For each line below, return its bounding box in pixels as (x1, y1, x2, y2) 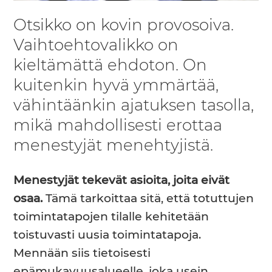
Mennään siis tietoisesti (13, 247, 151, 259)
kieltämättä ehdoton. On (13, 58, 208, 74)
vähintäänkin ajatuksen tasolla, (13, 98, 254, 114)
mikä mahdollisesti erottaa (13, 118, 223, 134)
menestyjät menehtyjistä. (13, 138, 214, 154)
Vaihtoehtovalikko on (13, 38, 179, 54)
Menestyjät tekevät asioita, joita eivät (13, 174, 230, 186)
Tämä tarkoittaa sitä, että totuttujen (42, 192, 254, 205)
